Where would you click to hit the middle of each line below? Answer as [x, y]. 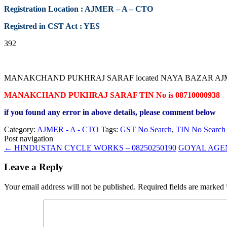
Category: [21, 129]
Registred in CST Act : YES [52, 26]
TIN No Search [201, 129]
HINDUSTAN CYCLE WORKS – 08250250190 [94, 147]
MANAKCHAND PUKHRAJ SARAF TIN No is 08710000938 [112, 95]
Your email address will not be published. [70, 187]
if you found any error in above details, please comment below [110, 112]
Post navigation [29, 138]
